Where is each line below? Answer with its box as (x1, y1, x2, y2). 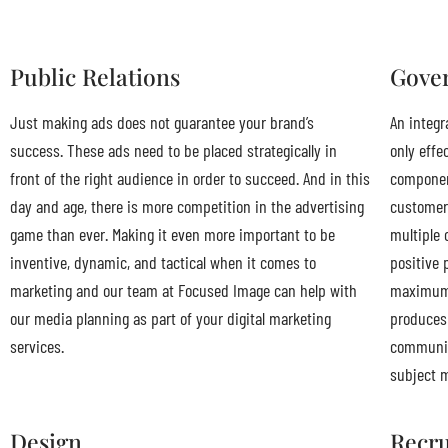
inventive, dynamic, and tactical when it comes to (10, 251, 316, 274)
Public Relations (10, 61, 180, 93)
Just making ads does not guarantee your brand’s (10, 111, 314, 134)
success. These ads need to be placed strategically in (10, 139, 337, 162)
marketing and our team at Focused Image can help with (10, 279, 357, 302)
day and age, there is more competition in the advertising (10, 195, 364, 218)
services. (10, 335, 64, 358)
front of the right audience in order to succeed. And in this (10, 167, 370, 190)
